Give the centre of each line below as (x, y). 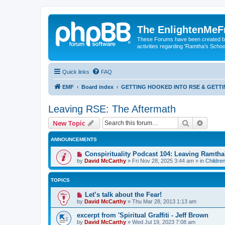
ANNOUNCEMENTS (74, 139)
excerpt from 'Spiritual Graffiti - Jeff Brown (143, 215)
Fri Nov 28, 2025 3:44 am (163, 160)
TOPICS (60, 180)
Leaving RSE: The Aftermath (112, 109)
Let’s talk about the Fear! (123, 194)
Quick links (76, 72)
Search (200, 122)
